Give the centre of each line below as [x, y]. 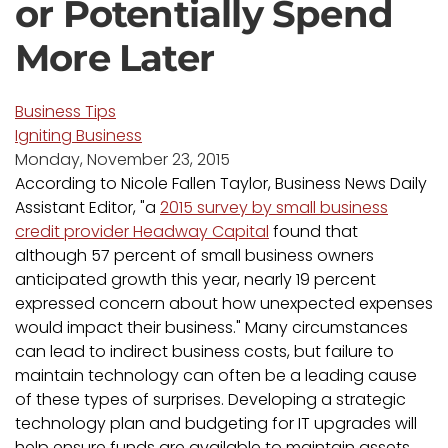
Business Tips [65, 111]
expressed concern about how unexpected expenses [224, 303]
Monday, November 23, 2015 [122, 159]
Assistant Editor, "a [87, 207]
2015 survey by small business [274, 207]
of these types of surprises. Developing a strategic [210, 399]
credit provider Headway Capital [142, 231]
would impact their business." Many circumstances [211, 327]
